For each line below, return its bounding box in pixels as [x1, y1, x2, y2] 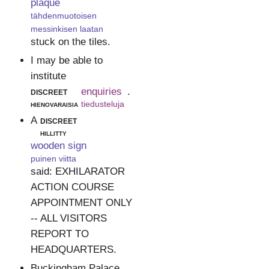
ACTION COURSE [30, 181, 114, 193]
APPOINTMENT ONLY [30, 197, 132, 209]
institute [30, 70, 66, 82]
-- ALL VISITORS [30, 213, 107, 225]
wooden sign [30, 140, 86, 152]
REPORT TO [30, 228, 89, 240]
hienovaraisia [30, 99, 78, 109]
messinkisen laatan [30, 23, 103, 34]
